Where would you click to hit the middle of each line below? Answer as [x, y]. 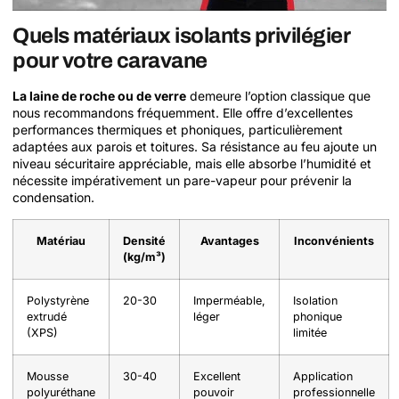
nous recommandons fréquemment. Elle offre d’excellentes [183, 113]
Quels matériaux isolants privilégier [181, 36]
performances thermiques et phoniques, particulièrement [178, 130]
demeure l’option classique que [278, 96]
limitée [310, 332]
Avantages [229, 240]
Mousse [48, 376]
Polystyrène [58, 300]
